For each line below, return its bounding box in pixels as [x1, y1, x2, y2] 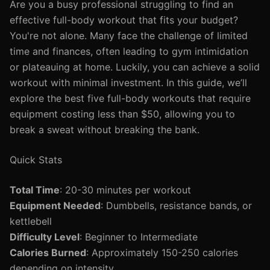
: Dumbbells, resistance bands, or [101, 199, 252, 212]
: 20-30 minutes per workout [60, 184, 191, 196]
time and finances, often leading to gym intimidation [10, 45, 248, 57]
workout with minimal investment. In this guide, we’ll [10, 77, 247, 89]
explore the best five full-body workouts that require [10, 92, 251, 104]
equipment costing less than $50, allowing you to [10, 108, 235, 120]
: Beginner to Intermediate [80, 231, 198, 243]
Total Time [10, 184, 60, 196]
